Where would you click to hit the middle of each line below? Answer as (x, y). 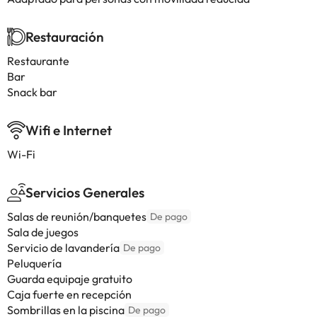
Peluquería (34, 263)
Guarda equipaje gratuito (70, 279)
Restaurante (38, 61)
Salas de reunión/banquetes (77, 217)
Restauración (65, 37)
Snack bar (32, 92)
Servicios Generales (85, 192)
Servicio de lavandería (63, 248)
